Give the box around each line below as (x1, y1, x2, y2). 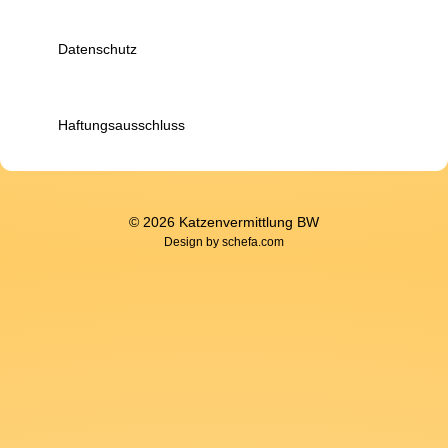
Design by (164, 235, 222, 249)
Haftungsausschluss (58, 117, 185, 133)
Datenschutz (58, 41, 137, 57)
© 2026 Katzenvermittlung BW (129, 214, 319, 230)
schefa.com (222, 235, 284, 249)
